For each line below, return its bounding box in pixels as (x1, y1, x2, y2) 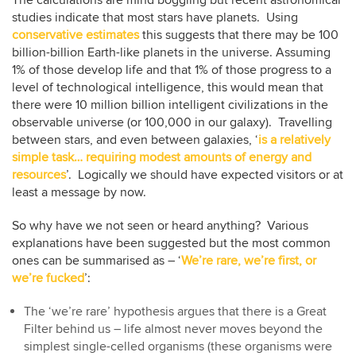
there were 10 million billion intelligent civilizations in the (12, 96, 328, 113)
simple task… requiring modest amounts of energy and (12, 149, 311, 165)
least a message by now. (12, 184, 146, 200)
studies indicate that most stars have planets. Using (12, 9, 298, 25)
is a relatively (258, 131, 331, 148)
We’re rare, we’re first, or (181, 252, 316, 269)
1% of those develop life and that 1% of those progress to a (12, 61, 331, 78)
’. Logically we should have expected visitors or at (66, 166, 343, 183)
